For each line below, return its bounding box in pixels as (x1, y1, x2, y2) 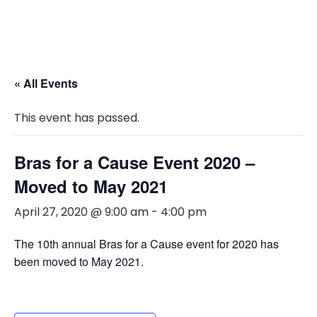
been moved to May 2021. (14, 253, 144, 270)
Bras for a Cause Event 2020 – (14, 150, 255, 174)
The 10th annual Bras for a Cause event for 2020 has (14, 236, 279, 252)
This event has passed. (14, 110, 139, 126)
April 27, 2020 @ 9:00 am (14, 204, 149, 220)
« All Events (14, 75, 78, 91)
